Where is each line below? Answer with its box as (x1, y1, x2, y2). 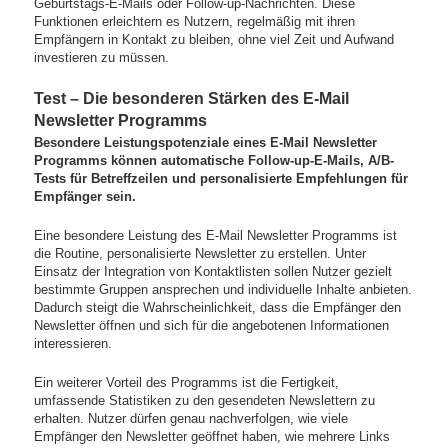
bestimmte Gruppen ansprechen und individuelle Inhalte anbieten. (34, 281, 413, 297)
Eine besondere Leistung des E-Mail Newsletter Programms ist (34, 227, 398, 243)
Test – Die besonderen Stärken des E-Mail (34, 89, 350, 107)
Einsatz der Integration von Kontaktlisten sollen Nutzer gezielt (34, 263, 393, 279)
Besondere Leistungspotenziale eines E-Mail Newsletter (34, 134, 378, 150)
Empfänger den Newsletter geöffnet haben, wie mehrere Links (34, 429, 391, 445)
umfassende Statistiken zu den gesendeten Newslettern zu (34, 393, 376, 409)
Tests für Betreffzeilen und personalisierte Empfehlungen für (34, 170, 409, 186)
